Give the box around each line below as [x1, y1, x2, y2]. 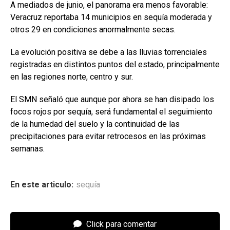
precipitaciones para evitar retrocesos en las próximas [10, 131, 206, 141]
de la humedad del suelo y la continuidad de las [10, 119, 180, 129]
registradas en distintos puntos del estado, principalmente [10, 59, 220, 69]
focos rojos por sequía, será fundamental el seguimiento [10, 106, 213, 117]
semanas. [10, 143, 45, 154]
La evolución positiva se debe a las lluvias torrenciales [10, 47, 207, 57]
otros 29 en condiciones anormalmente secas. [10, 24, 178, 34]
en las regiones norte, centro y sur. [10, 71, 133, 82]
